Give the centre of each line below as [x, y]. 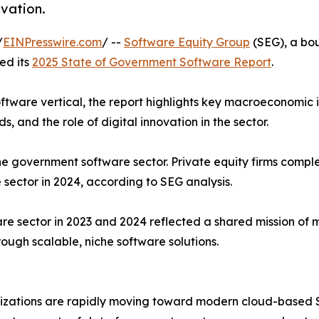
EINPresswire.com [52, 42]
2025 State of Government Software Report [152, 62]
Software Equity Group [187, 42]
